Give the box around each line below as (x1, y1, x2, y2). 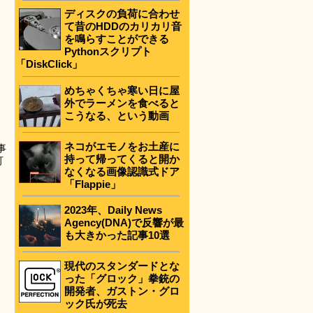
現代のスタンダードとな (64, 259, 180, 272)
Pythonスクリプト (64, 45, 152, 58)
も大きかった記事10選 (64, 228, 170, 241)
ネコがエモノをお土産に (64, 140, 180, 152)
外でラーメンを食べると (64, 96, 180, 109)
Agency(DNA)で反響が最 (64, 216, 184, 228)
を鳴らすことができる (64, 33, 169, 45)
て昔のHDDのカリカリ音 (64, 20, 182, 33)
